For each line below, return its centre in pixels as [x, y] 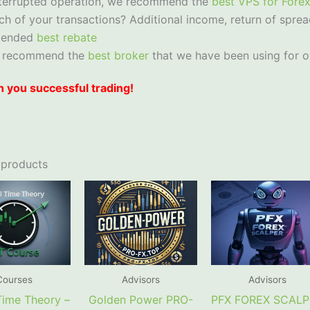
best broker [116, 56]
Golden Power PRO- [140, 299]
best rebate [66, 38]
